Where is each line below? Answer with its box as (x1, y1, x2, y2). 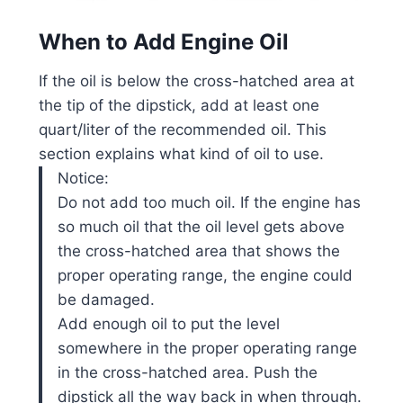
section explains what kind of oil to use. (38, 144, 324, 163)
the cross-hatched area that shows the (57, 241, 340, 260)
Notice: (57, 168, 109, 187)
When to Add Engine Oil (38, 28, 289, 55)
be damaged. (57, 290, 155, 309)
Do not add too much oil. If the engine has (57, 193, 361, 211)
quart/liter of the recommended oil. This (38, 120, 327, 139)
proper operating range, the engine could (57, 265, 353, 284)
